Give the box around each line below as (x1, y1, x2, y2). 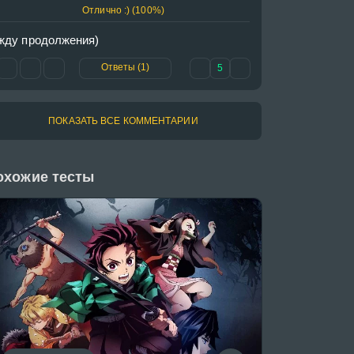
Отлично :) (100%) (82, 5, 164, 16)
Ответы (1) (100, 62, 150, 73)
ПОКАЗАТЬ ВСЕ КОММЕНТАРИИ (48, 115, 198, 126)
